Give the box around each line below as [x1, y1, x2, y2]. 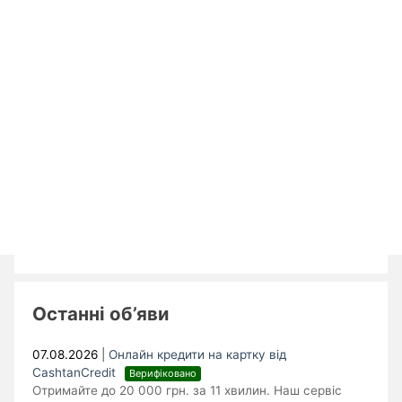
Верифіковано [129, 366, 197, 380]
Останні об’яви [32, 301, 170, 325]
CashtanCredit [32, 365, 120, 380]
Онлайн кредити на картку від [109, 347, 287, 363]
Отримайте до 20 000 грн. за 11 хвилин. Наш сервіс [32, 383, 343, 398]
